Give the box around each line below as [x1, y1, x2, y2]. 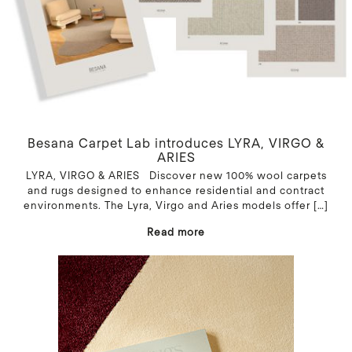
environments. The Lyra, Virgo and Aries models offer [24, 198, 310, 211]
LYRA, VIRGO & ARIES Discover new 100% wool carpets [25, 168, 327, 181]
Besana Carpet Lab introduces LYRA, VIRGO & [27, 134, 324, 150]
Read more [147, 225, 205, 238]
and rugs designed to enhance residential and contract [27, 183, 324, 196]
